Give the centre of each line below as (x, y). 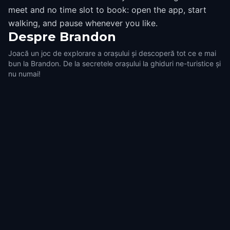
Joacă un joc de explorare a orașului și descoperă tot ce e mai (112, 53)
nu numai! (24, 74)
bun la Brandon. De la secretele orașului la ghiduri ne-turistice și (114, 63)
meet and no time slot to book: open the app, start (107, 10)
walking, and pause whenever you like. (83, 23)
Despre (32, 37)
